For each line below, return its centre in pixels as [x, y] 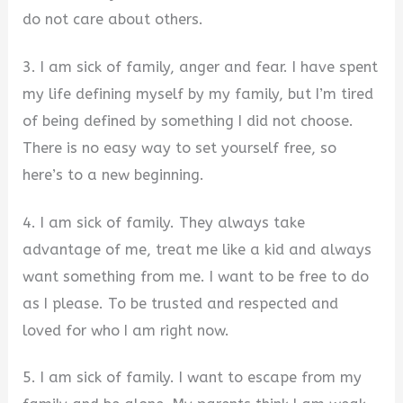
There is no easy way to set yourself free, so [180, 148]
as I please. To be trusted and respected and [181, 303]
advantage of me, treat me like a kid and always [197, 249]
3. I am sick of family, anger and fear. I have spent [201, 67]
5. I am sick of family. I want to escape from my [193, 378]
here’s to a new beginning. [114, 175]
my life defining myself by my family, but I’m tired [198, 94]
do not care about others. [113, 20]
